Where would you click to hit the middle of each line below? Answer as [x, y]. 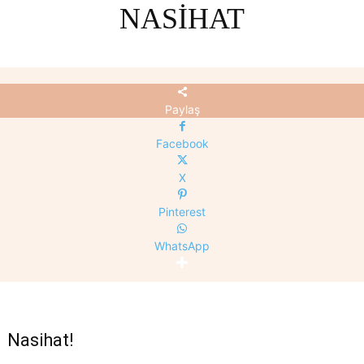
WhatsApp [182, 246]
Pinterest [182, 212]
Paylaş [182, 110]
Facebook [182, 144]
